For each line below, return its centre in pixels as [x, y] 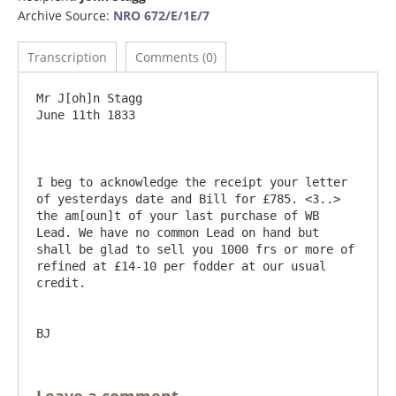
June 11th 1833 [86, 115]
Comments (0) [176, 57]
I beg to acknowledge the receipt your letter [192, 182]
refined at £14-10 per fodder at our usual [181, 266]
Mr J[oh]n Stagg [89, 98]
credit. [61, 283]
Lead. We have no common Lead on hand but [178, 232]
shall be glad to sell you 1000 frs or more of [195, 249]
